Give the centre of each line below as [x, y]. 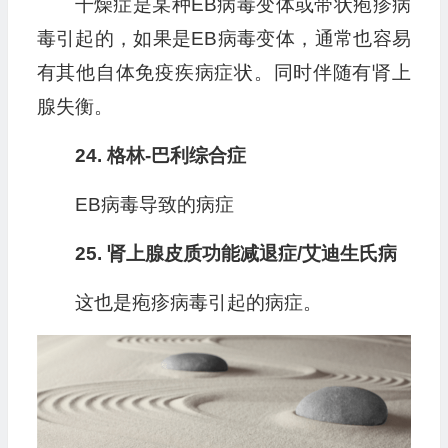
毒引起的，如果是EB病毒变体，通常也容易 [223, 39]
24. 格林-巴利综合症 [160, 156]
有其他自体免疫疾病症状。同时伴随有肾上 [223, 73]
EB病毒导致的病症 [154, 205]
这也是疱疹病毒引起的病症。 [198, 303]
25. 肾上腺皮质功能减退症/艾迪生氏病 [235, 254]
